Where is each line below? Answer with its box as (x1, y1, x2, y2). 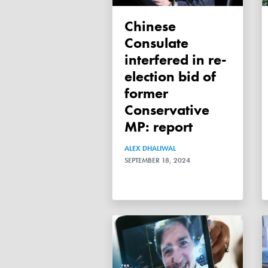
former (124, 83, 168, 102)
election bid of (124, 66, 216, 86)
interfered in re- (124, 50, 227, 69)
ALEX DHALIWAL (124, 143, 176, 153)
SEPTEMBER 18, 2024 (124, 155, 190, 165)
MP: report (124, 117, 193, 136)
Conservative (124, 100, 209, 119)
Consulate (124, 33, 188, 52)
